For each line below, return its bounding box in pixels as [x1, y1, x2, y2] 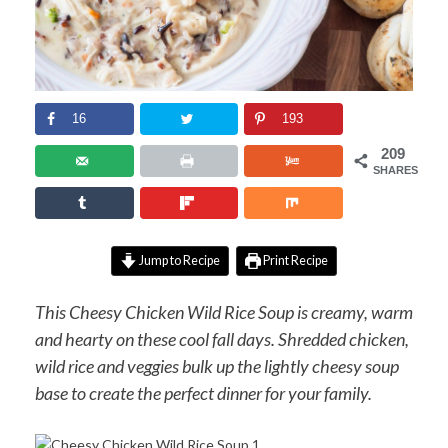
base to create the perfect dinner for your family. [35, 381, 372, 404]
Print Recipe [260, 252, 328, 268]
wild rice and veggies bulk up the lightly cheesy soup [35, 354, 399, 377]
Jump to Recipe [136, 252, 220, 268]
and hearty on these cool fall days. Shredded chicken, [35, 327, 409, 350]
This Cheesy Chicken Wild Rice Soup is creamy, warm [35, 300, 413, 323]
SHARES [373, 164, 418, 177]
